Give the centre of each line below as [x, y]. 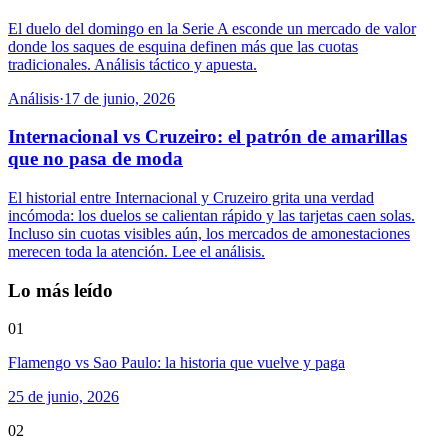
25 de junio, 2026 [63, 397]
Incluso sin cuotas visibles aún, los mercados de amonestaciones [209, 233]
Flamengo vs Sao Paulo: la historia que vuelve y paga [176, 363]
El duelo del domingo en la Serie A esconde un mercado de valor [212, 28]
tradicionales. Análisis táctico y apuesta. [132, 64]
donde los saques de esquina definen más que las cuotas [183, 46]
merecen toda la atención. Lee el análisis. [136, 251]
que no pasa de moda [95, 159]
